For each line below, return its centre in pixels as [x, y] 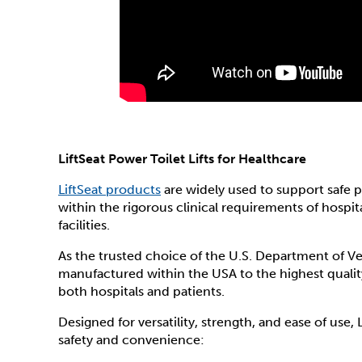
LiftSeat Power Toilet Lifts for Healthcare [182, 159]
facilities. [84, 225]
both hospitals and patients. [143, 291]
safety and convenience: [131, 340]
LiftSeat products [109, 189]
